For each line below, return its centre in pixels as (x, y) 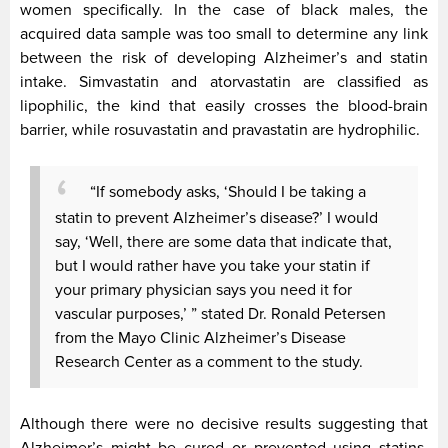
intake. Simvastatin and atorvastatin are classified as (224, 81)
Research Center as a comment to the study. (209, 361)
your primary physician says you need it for (203, 289)
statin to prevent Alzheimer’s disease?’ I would (216, 217)
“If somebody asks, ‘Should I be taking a (228, 192)
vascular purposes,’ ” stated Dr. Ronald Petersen (220, 313)
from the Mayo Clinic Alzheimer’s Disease (200, 337)
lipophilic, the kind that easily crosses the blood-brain (224, 105)
